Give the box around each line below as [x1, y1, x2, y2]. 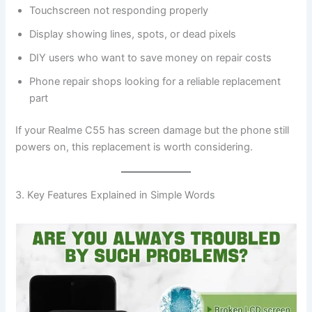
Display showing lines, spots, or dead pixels [29, 27, 237, 40]
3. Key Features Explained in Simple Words [15, 189, 216, 202]
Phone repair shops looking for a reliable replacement [29, 75, 281, 88]
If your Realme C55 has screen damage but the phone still [15, 123, 290, 136]
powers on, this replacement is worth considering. [15, 140, 253, 153]
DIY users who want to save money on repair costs [29, 51, 272, 64]
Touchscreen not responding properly [29, 3, 209, 17]
